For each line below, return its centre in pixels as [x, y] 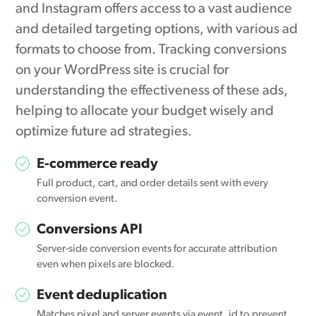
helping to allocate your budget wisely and [145, 112]
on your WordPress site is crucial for [123, 71]
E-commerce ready [98, 165]
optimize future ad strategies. [104, 132]
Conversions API [90, 230]
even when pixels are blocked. [106, 265]
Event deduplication [102, 296]
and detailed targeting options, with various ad [157, 30]
